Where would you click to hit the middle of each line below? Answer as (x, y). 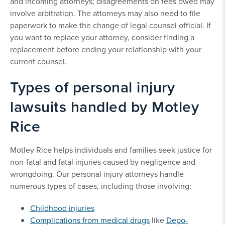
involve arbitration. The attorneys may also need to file (105, 13)
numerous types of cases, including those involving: (101, 186)
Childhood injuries (62, 208)
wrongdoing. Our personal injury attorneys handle (97, 174)
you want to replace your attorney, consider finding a (102, 37)
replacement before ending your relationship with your (106, 49)
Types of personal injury (92, 87)
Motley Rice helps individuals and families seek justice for (111, 149)
